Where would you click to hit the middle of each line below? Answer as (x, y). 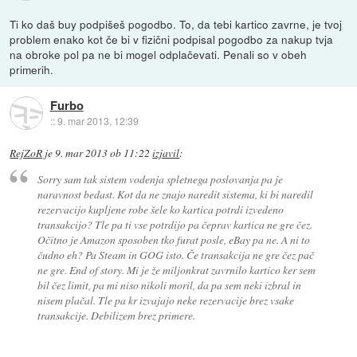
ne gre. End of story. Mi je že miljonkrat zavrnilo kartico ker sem (176, 270)
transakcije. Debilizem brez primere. (116, 316)
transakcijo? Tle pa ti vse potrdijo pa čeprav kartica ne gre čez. (175, 225)
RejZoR (26, 153)
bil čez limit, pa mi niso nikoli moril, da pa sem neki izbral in (169, 285)
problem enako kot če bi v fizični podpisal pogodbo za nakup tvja (172, 39)
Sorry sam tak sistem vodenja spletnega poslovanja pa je (160, 179)
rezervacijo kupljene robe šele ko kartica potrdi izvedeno (160, 210)
